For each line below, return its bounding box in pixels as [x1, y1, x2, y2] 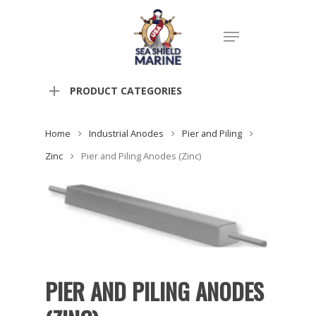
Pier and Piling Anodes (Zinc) [79, 150, 201, 163]
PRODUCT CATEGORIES [70, 84, 182, 97]
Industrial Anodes [89, 127, 164, 140]
